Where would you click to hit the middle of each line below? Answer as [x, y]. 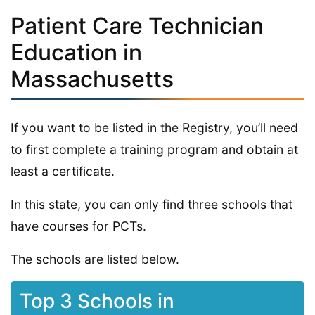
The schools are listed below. [95, 259]
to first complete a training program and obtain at [154, 149]
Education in [76, 52]
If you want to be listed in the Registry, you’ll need [154, 127]
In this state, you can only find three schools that [152, 204]
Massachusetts [92, 79]
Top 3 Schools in [97, 301]
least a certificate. [63, 171]
